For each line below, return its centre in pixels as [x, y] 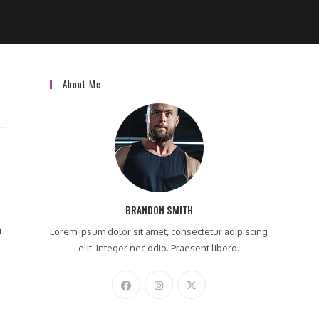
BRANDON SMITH [159, 210]
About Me [82, 84]
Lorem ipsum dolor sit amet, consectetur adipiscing [159, 231]
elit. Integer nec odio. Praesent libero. [159, 248]
